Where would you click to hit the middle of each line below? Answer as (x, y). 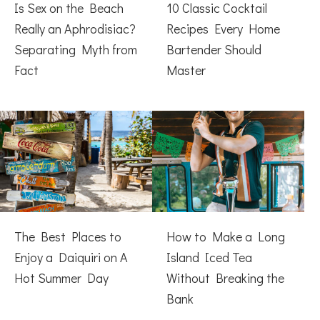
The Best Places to (68, 236)
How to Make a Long (225, 236)
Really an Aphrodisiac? (75, 28)
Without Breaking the (225, 277)
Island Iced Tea (209, 257)
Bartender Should (214, 49)
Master (186, 70)
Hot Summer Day (61, 277)
